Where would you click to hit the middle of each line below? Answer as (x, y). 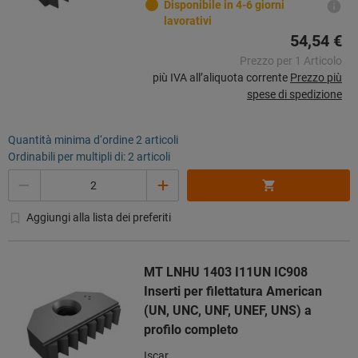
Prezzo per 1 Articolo (291, 61)
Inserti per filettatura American (233, 292)
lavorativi (188, 21)
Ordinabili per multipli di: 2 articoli (89, 157)
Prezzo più (316, 78)
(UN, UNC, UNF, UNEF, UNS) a (228, 311)
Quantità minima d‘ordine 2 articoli (93, 140)
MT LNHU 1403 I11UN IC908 (226, 272)
